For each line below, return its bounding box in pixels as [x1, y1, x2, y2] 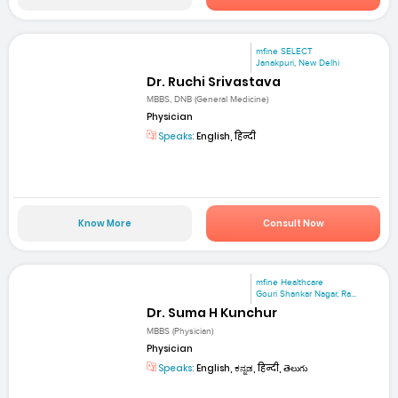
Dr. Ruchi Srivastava [147, 72, 282, 91]
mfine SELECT [256, 45, 314, 57]
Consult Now [262, 217, 324, 231]
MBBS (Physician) [147, 325, 214, 337]
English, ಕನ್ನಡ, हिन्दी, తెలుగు [195, 361, 308, 375]
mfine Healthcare [256, 277, 324, 289]
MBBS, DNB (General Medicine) [147, 93, 269, 105]
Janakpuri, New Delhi [256, 57, 340, 68]
